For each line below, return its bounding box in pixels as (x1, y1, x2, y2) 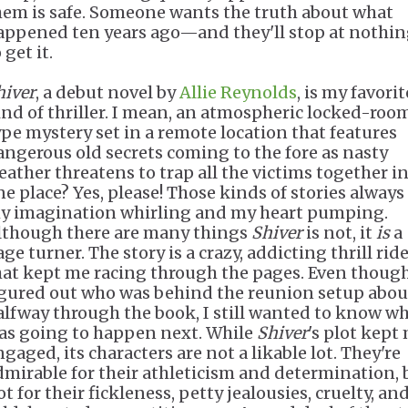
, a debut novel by (36, 82, 179, 103)
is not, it (302, 222, 376, 243)
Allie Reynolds (179, 82, 297, 103)
